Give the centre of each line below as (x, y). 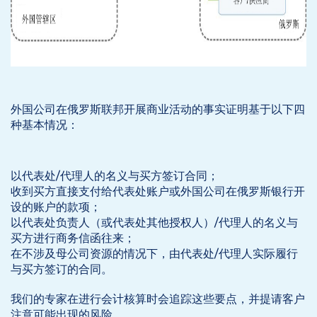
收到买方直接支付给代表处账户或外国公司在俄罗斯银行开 (158, 191)
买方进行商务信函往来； (73, 238)
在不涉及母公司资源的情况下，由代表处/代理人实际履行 (154, 254)
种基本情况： (45, 125)
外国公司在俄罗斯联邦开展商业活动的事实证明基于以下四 (158, 109)
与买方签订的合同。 (62, 269)
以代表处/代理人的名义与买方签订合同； (115, 176)
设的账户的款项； (56, 207)
